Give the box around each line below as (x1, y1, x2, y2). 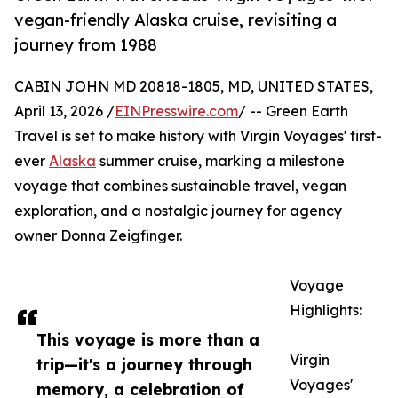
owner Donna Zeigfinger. (14, 227, 182, 245)
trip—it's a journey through (36, 354, 252, 375)
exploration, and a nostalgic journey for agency (14, 202, 342, 220)
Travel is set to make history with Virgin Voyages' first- (14, 127, 382, 146)
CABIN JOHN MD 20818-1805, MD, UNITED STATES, (14, 77, 373, 96)
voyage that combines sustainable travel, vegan (14, 177, 346, 195)
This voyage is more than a (36, 330, 259, 350)
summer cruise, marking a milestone (96, 152, 345, 171)
